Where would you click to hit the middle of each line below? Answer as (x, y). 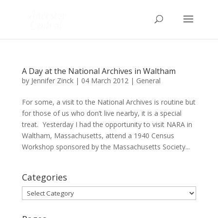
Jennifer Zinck (52, 81)
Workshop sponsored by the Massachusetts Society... (106, 147)
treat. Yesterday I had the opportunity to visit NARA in (107, 124)
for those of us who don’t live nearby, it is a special (101, 113)
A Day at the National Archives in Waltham (99, 71)
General (148, 81)
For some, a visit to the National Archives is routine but (109, 102)
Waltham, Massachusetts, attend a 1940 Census (98, 136)
